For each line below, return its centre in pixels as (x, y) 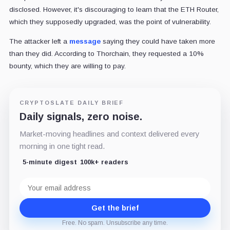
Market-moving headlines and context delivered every (109, 133)
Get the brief (115, 208)
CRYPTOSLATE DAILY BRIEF (72, 102)
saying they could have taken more (158, 41)
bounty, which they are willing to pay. (67, 66)
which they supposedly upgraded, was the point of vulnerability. (110, 22)
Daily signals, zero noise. (81, 116)
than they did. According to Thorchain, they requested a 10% (106, 53)
